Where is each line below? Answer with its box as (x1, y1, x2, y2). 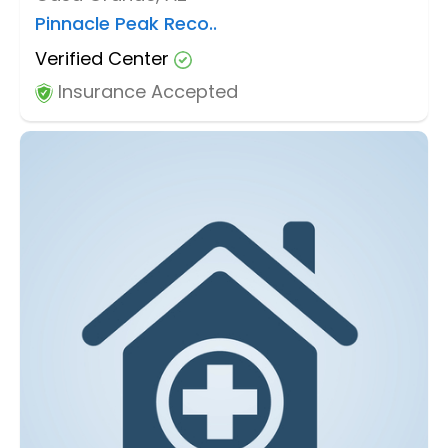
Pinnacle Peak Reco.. (35, 10, 217, 36)
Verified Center (35, 45, 174, 71)
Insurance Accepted (53, 78, 238, 104)
